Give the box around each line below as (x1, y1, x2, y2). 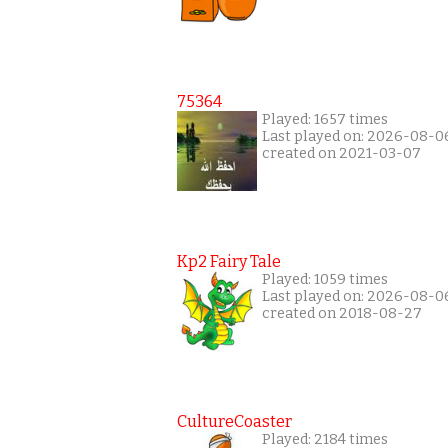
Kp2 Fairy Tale (177, 252, 281, 272)
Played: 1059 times (262, 271, 388, 289)
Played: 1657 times (262, 111, 388, 129)
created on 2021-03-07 (262, 145, 421, 163)
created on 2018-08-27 (262, 305, 422, 323)
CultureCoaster (177, 412, 292, 432)
